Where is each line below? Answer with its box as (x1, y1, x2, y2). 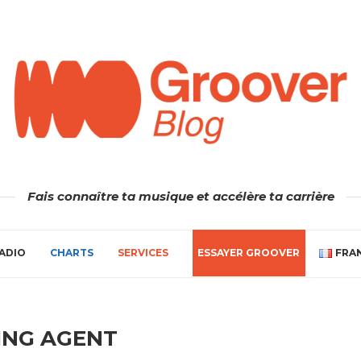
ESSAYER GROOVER (197, 246, 301, 259)
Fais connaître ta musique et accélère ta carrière (27, 188, 334, 204)
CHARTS (50, 246, 93, 259)
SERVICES (118, 246, 168, 259)
